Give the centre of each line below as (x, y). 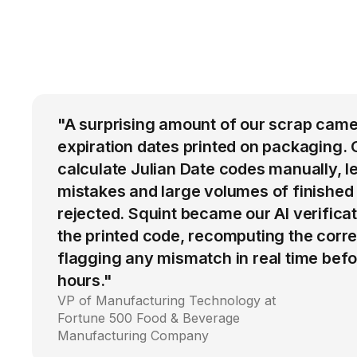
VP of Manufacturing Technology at (167, 301)
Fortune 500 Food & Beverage (149, 318)
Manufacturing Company (133, 336)
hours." (85, 281)
